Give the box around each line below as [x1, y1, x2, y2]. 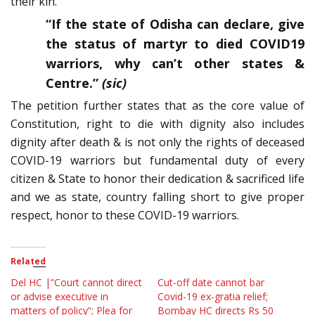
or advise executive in [11, 290, 108, 304]
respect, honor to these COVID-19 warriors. [11, 207, 239, 224]
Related [11, 255, 46, 268]
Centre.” [46, 75, 102, 92]
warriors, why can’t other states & [46, 55, 304, 72]
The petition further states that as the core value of [11, 98, 304, 114]
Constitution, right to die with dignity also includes [11, 116, 304, 132]
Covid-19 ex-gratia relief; [157, 290, 268, 304]
